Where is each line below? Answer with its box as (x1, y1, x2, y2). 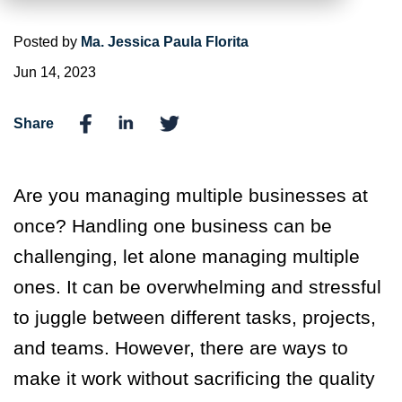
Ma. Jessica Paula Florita (81, 34, 249, 49)
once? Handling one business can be (13, 215, 332, 237)
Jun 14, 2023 (13, 65, 96, 80)
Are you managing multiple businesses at (13, 185, 368, 206)
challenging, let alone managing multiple (13, 246, 360, 267)
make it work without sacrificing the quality (13, 368, 375, 389)
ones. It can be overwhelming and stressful (13, 276, 381, 298)
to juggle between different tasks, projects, (13, 307, 376, 328)
